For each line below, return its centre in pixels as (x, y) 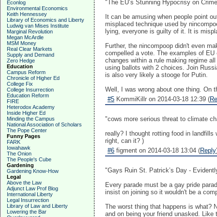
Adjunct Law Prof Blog (32, 188)
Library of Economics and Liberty (46, 20)
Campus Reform (26, 72)
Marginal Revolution (30, 31)
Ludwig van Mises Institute (38, 26)
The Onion (19, 154)
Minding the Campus (31, 119)
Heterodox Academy (31, 107)
